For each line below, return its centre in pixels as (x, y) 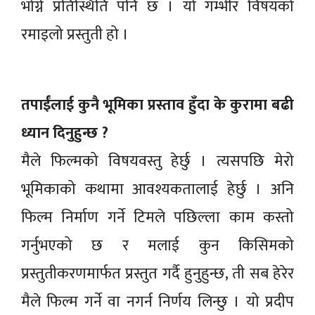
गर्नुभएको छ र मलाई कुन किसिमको (157, 245)
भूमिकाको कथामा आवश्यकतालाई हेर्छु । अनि (157, 189)
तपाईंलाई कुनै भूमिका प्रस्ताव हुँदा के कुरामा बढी (157, 105)
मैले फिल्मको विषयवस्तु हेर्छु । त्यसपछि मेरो (157, 161)
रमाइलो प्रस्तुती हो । (75, 34)
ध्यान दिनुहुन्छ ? (65, 133)
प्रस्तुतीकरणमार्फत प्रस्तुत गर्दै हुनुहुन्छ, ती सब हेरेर (157, 274)
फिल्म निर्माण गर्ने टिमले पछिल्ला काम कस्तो (157, 217)
